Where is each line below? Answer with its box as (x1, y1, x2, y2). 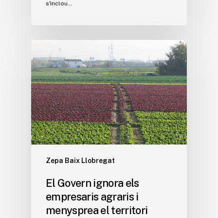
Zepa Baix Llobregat (46, 156, 115, 164)
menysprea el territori (46, 203, 148, 217)
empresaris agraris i (46, 190, 139, 203)
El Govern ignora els (46, 176, 139, 189)
